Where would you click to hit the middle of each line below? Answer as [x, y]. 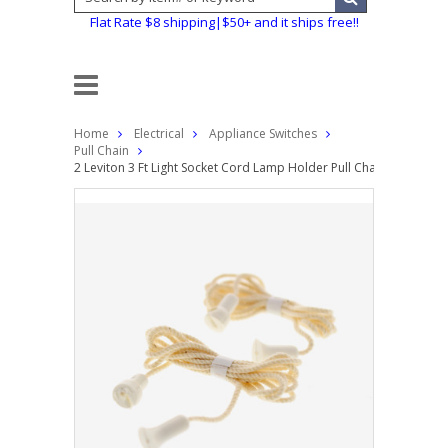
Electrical [159, 133]
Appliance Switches [263, 133]
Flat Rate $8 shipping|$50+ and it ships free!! [224, 22]
